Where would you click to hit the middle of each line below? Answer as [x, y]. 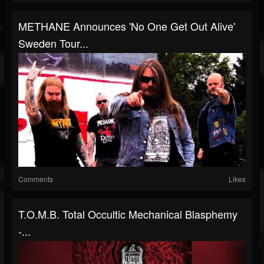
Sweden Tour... [53, 43]
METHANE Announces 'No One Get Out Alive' [127, 26]
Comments [36, 179]
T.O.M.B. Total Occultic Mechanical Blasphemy [128, 214]
